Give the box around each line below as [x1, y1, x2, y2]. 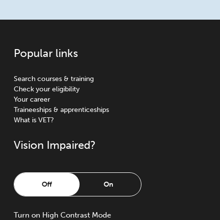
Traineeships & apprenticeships [14, 106, 109, 114]
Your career [14, 95, 50, 104]
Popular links [14, 47, 78, 60]
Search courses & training [14, 75, 94, 83]
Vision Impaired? [14, 138, 96, 152]
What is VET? [14, 116, 54, 124]
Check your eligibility [14, 85, 80, 93]
